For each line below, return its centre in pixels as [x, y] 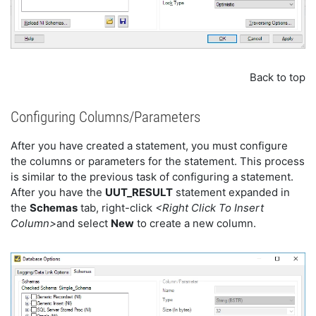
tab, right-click [116, 208]
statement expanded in [231, 193]
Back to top [278, 78]
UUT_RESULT [139, 193]
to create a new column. [195, 224]
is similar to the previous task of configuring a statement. [152, 177]
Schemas [54, 208]
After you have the [58, 193]
